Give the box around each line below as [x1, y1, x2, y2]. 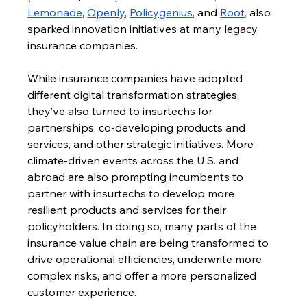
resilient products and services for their [27, 203, 230, 217]
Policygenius [130, 5, 193, 20]
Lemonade [27, 5, 83, 20]
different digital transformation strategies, [27, 88, 243, 102]
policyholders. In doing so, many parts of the [27, 219, 260, 234]
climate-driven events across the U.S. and [27, 153, 242, 168]
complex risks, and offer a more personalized [27, 269, 260, 283]
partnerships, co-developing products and [27, 121, 249, 135]
